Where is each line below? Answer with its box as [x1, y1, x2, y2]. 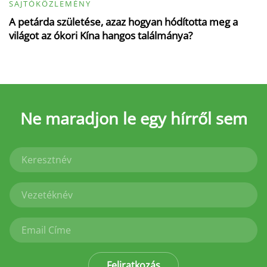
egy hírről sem [139, 107, 247, 130]
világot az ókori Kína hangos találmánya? [9, 29, 193, 43]
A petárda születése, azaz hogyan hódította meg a [9, 15, 238, 29]
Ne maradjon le [20, 107, 140, 130]
